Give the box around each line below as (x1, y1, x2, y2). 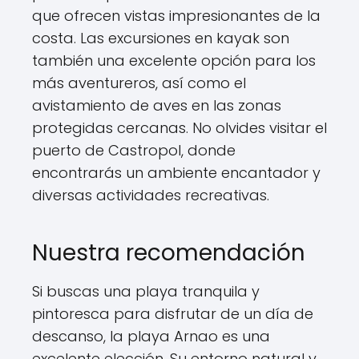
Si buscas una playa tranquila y (32, 281, 260, 301)
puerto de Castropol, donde (32, 140, 236, 160)
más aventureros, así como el (32, 73, 246, 93)
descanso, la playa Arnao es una (32, 326, 270, 346)
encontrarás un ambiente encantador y (32, 163, 321, 183)
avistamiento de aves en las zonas (32, 95, 281, 115)
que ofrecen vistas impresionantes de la (32, 6, 321, 26)
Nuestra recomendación (32, 237, 305, 268)
